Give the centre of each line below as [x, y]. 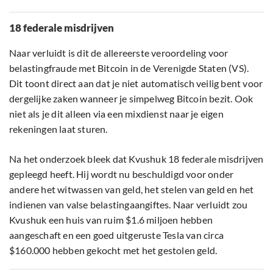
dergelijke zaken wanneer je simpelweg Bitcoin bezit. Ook [131, 99]
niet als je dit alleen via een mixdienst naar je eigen [116, 114]
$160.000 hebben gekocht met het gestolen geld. [113, 250]
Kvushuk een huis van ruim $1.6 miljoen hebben [111, 220]
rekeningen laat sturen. [58, 129]
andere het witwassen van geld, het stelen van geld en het [132, 190]
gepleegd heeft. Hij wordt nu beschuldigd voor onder [122, 174]
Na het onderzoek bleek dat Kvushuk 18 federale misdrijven [136, 159]
